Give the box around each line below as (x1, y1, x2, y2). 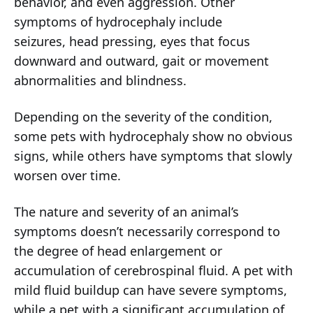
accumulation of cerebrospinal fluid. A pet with (14, 262, 293, 279)
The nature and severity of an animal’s (14, 203, 239, 221)
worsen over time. (14, 167, 121, 184)
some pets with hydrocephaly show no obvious (14, 128, 293, 145)
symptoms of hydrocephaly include (14, 13, 222, 31)
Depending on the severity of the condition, (14, 108, 272, 126)
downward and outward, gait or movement (14, 52, 269, 70)
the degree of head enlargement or (14, 242, 222, 260)
